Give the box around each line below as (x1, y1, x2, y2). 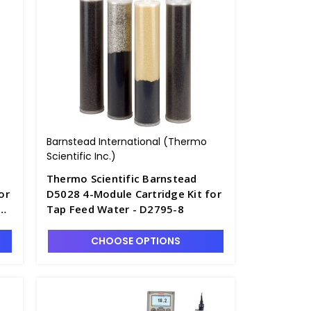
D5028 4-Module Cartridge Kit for (46, 187, 221, 201)
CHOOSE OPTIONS (90, 234, 180, 248)
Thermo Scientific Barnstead (46, 171, 197, 185)
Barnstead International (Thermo (46, 135, 207, 149)
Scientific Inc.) (46, 149, 116, 163)
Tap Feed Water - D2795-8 (46, 202, 184, 216)
